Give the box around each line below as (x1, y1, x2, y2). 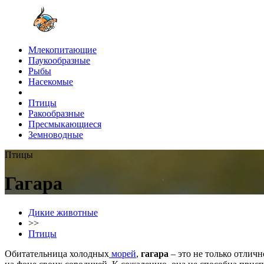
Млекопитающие (28, 45, 97, 55)
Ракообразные (28, 108, 84, 118)
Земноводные (28, 130, 83, 140)
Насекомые (28, 77, 73, 87)
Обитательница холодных (5, 248, 109, 259)
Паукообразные (28, 55, 90, 65)
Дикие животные (28, 207, 98, 217)
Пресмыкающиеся (28, 119, 101, 129)
